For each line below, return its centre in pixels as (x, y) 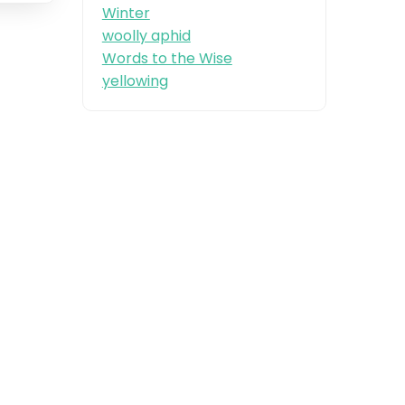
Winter (126, 13)
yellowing (135, 80)
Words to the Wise (167, 58)
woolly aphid (146, 35)
